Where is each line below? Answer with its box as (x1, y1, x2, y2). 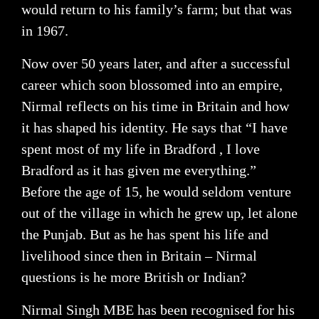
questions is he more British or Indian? (21, 268, 246, 285)
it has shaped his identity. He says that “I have (21, 119, 288, 135)
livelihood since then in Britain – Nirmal (21, 247, 257, 263)
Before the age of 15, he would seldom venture (21, 183, 291, 199)
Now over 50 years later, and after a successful (21, 55, 291, 71)
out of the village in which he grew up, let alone (21, 204, 298, 221)
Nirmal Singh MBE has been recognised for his (21, 301, 295, 318)
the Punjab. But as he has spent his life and (21, 226, 268, 242)
